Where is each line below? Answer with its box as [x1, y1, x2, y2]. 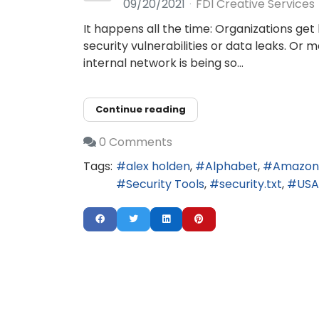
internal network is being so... [83, 55, 244, 71]
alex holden [126, 158, 190, 175]
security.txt [219, 175, 282, 192]
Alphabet [205, 158, 258, 175]
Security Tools [126, 175, 204, 192]
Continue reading [95, 103, 186, 116]
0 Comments [99, 133, 172, 150]
